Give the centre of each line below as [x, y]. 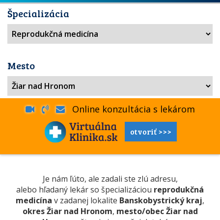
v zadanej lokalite [86, 200]
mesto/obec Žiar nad [157, 211]
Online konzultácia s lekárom [130, 109]
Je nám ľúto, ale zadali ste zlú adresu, [110, 179]
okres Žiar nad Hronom [67, 211]
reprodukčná [179, 190]
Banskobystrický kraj [161, 200]
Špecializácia [38, 13]
